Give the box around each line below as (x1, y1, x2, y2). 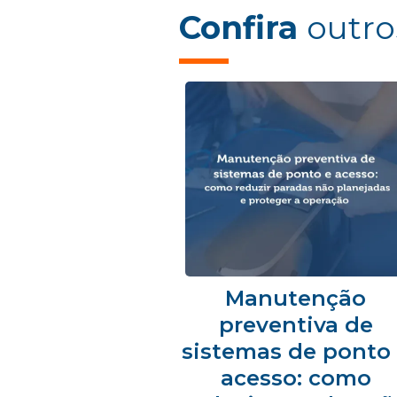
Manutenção (225, 285, 367, 311)
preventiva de (218, 312, 373, 338)
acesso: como (220, 365, 371, 391)
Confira (179, 8, 307, 47)
